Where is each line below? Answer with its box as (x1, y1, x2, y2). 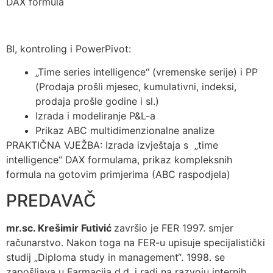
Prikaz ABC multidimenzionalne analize (35, 124, 214, 137)
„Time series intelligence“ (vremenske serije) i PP (35, 66, 258, 79)
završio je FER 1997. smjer (114, 221, 233, 234)
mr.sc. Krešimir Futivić (6, 221, 114, 234)
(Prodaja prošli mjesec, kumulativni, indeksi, (35, 80, 236, 93)
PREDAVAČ (6, 190, 96, 211)
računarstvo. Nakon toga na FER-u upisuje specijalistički (6, 236, 265, 249)
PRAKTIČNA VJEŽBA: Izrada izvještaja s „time (6, 139, 218, 152)
